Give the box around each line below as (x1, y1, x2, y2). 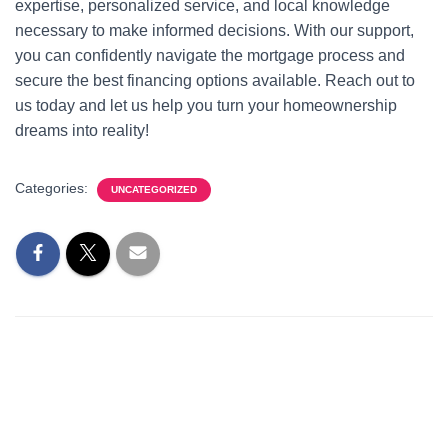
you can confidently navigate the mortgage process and (15, 47, 405, 64)
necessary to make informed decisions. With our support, (15, 22, 414, 39)
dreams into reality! (15, 122, 149, 139)
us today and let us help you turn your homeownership (15, 97, 397, 114)
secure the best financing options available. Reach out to (15, 72, 415, 89)
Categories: (15, 180, 92, 196)
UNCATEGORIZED (111, 184, 197, 195)
